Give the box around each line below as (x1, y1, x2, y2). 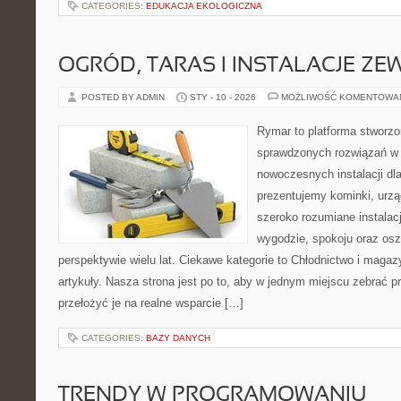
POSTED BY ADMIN (81, 92, 167, 102)
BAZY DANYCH (146, 333, 210, 343)
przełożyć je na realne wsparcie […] (58, 296, 243, 310)
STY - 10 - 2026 (190, 92, 256, 102)
